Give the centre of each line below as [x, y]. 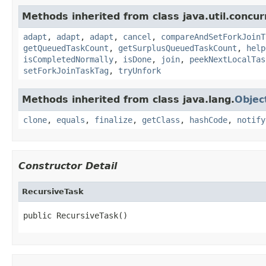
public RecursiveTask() [75, 215]
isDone [137, 59]
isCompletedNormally [68, 59]
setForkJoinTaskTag [66, 70]
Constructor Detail [68, 166]
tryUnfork [140, 70]
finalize [113, 120]
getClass [161, 120]
